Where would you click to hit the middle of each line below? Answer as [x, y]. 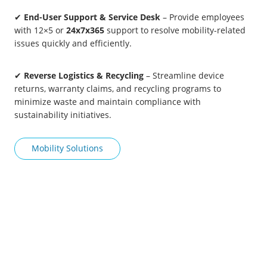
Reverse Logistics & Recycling [84, 76]
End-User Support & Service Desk [92, 17]
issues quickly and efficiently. [73, 44]
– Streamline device [184, 76]
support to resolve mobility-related [175, 30]
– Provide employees [202, 17]
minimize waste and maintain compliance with [108, 102]
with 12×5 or [40, 30]
